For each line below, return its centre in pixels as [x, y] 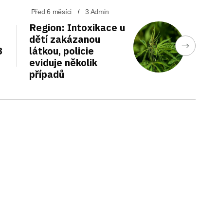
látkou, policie [61, 51]
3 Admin [97, 11]
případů [46, 74]
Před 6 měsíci [51, 11]
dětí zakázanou [64, 39]
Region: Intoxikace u [77, 27]
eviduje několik [63, 62]
